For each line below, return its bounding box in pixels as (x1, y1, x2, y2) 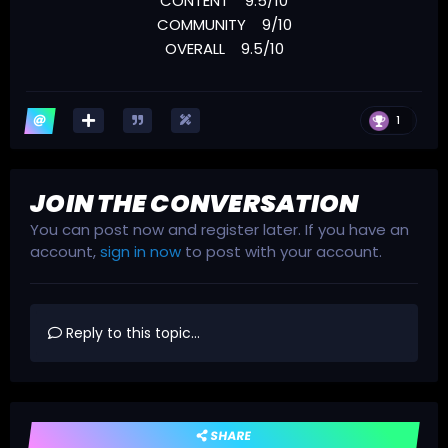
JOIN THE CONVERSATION (30, 186, 359, 222)
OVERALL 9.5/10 (164, 38, 284, 60)
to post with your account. (181, 241, 382, 263)
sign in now (100, 241, 181, 263)
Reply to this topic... (62, 323, 200, 344)
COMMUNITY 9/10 (156, 14, 292, 36)
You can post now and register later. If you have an (30, 219, 409, 241)
